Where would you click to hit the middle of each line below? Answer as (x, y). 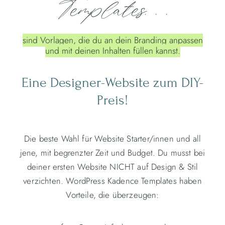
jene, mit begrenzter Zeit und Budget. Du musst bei (113, 153)
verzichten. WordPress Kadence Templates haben (113, 181)
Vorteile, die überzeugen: (113, 195)
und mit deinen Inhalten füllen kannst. (113, 51)
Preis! (113, 100)
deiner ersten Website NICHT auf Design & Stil (113, 167)
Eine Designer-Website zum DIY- (113, 83)
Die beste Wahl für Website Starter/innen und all (113, 139)
